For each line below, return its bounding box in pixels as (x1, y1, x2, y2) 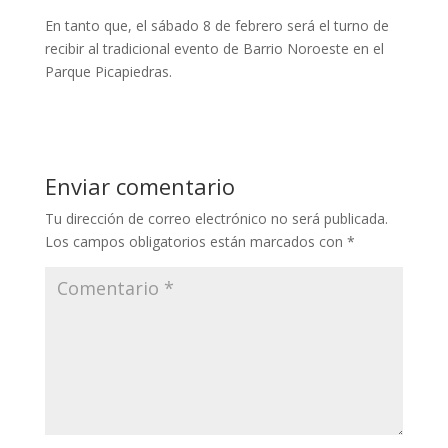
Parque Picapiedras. (44, 62, 172, 81)
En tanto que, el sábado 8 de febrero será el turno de (44, 16, 389, 35)
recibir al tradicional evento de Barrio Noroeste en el (44, 39, 384, 58)
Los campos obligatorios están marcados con (44, 232, 347, 251)
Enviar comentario (44, 171, 235, 201)
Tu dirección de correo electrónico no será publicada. (44, 209, 388, 228)
